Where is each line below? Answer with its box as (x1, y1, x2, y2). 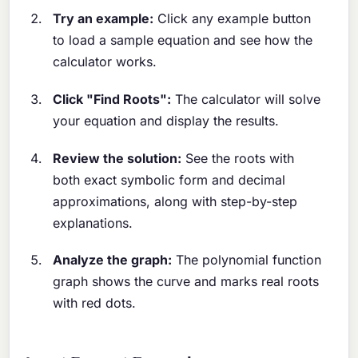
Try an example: (53, 10, 154, 27)
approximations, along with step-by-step (53, 193, 298, 209)
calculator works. (53, 54, 157, 70)
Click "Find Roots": (53, 91, 172, 108)
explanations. (53, 214, 133, 231)
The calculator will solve (171, 91, 321, 108)
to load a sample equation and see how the (53, 32, 313, 49)
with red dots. (53, 295, 137, 312)
